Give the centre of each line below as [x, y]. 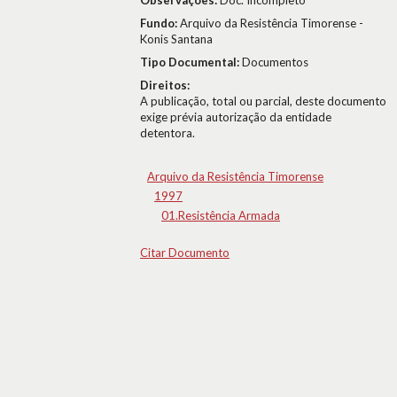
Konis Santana [176, 39]
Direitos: [165, 85]
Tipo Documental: [191, 62]
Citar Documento [185, 253]
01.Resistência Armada [221, 215]
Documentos [275, 62]
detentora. [167, 133]
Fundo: [160, 23]
